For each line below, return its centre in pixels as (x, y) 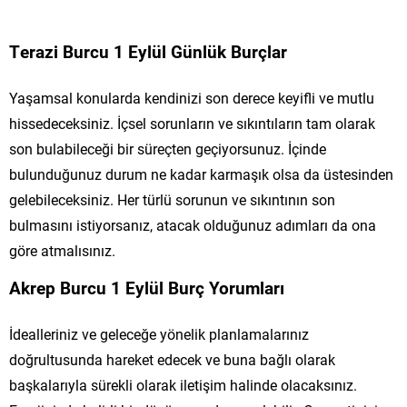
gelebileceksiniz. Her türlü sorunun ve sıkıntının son (172, 199)
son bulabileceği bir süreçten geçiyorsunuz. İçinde (168, 148)
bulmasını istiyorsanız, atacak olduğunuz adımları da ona (193, 224)
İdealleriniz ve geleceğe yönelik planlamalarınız (159, 333)
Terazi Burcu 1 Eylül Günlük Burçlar (148, 51)
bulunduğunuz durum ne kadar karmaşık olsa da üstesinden (201, 174)
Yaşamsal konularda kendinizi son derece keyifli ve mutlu (192, 97)
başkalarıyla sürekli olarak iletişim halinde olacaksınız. (183, 384)
